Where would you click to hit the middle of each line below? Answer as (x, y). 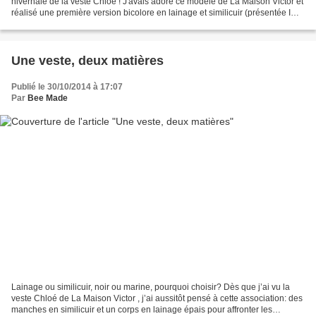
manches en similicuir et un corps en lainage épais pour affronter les (142, 309)
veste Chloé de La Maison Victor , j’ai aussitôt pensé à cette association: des (157, 298)
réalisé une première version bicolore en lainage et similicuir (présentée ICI (155, 13)
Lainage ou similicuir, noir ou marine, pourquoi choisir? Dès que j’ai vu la (151, 287)
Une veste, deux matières (87, 61)
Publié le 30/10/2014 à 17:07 (67, 87)
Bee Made (48, 98)
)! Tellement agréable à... (59, 24)
